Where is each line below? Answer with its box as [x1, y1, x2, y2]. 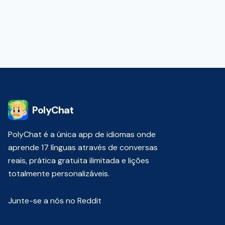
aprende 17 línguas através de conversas [8, 142, 158, 153]
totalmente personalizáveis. [8, 168, 109, 179]
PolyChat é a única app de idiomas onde [8, 129, 156, 140]
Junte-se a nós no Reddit [8, 195, 101, 206]
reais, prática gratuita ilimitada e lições [8, 155, 149, 166]
